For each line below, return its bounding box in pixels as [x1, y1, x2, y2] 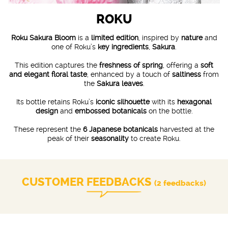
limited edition [91, 33, 138, 42]
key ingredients [98, 42, 149, 51]
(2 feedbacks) [154, 178, 206, 188]
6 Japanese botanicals [83, 125, 158, 133]
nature [181, 33, 203, 42]
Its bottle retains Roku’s [16, 97, 96, 106]
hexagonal [177, 97, 212, 106]
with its [150, 97, 177, 106]
